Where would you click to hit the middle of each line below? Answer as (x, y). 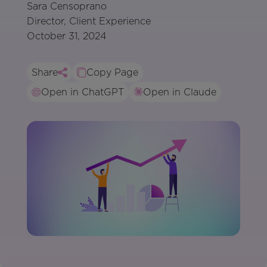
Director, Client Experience (89, 21)
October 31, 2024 (66, 36)
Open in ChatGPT (82, 92)
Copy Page (112, 72)
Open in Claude (179, 92)
